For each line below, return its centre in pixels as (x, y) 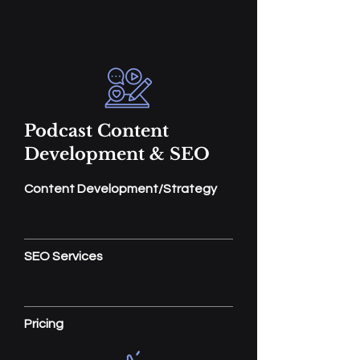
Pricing (44, 324)
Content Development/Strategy (121, 189)
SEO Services (63, 256)
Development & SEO (117, 154)
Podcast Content (96, 131)
